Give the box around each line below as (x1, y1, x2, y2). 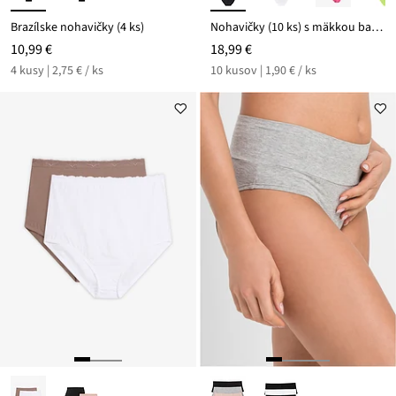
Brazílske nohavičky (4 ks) (11, 19, 144, 37)
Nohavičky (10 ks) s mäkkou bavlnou (371, 19, 383, 37)
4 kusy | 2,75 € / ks (11, 62, 103, 80)
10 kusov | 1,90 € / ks (210, 62, 316, 80)
